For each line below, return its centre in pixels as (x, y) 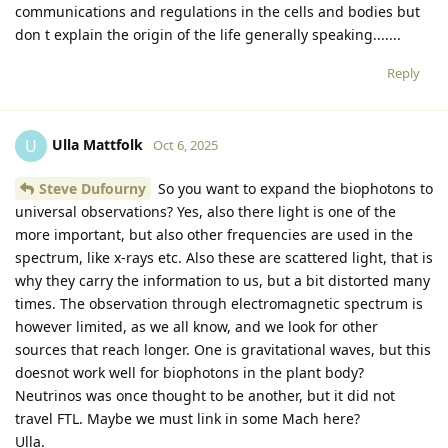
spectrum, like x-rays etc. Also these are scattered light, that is (224, 257)
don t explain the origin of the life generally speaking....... (208, 34)
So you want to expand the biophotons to (293, 188)
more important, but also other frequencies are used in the (214, 234)
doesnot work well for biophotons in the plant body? (189, 372)
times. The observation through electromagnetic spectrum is (219, 303)
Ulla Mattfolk (97, 144)
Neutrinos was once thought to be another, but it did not (205, 395)
